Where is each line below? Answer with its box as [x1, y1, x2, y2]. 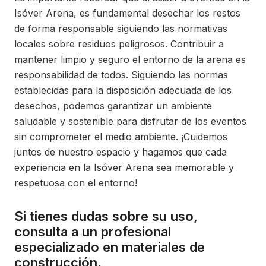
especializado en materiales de [14, 239, 205, 255]
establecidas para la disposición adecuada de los [14, 84, 232, 96]
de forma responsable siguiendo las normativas [14, 23, 227, 34]
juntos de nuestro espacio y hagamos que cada [14, 146, 227, 158]
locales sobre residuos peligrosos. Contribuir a [14, 38, 224, 50]
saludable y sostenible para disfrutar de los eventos [14, 115, 246, 127]
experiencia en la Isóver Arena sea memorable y [14, 161, 234, 173]
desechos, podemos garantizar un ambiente [14, 100, 212, 112]
